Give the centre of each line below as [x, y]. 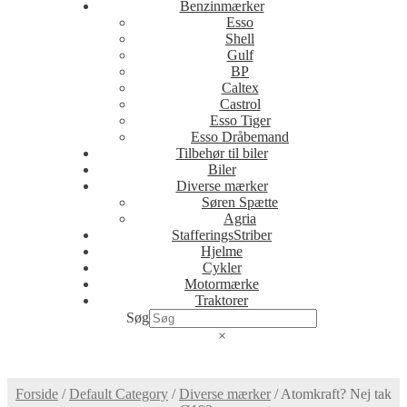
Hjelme [222, 251]
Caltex [240, 88]
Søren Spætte [240, 202]
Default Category [119, 394]
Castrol [240, 104]
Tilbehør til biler [222, 153]
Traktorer [222, 300]
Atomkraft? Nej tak [336, 394]
